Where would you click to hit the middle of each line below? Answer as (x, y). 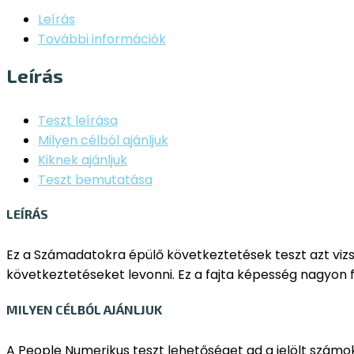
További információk (102, 40)
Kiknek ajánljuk (83, 160)
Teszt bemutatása (95, 180)
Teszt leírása (78, 121)
